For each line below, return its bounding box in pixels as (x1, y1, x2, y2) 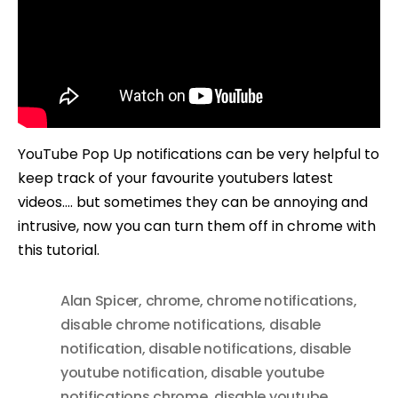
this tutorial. (18, 239, 99, 260)
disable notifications (148, 338, 293, 359)
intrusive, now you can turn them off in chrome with (18, 215, 376, 236)
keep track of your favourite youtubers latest (18, 167, 333, 188)
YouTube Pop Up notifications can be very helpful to (18, 143, 379, 164)
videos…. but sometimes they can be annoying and (18, 191, 368, 212)
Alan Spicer (60, 290, 139, 311)
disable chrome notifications (60, 314, 263, 335)
